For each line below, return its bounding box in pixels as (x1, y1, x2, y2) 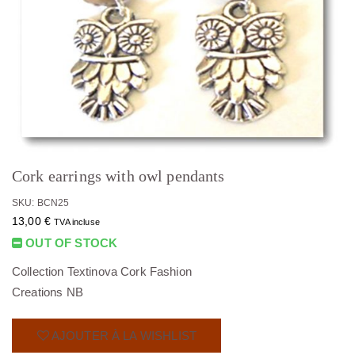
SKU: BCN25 (12, 197, 70, 208)
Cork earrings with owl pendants (12, 166, 225, 185)
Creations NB (12, 284, 83, 299)
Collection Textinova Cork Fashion (12, 264, 192, 278)
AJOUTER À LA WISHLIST (48, 328, 197, 342)
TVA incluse (54, 216, 100, 227)
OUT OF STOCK (22, 235, 118, 250)
